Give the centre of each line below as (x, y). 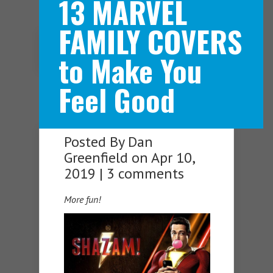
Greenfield (96, 158)
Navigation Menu (143, 52)
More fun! (82, 200)
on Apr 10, (161, 158)
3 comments (145, 174)
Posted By (96, 142)
